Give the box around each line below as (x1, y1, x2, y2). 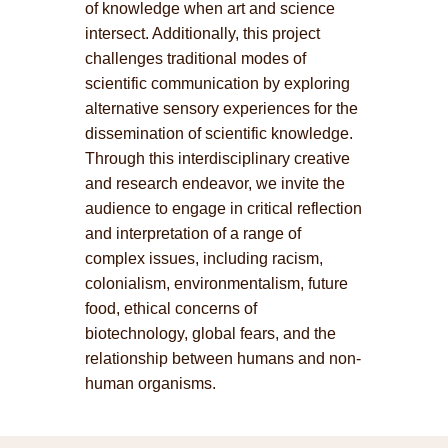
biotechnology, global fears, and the (84, 325, 336, 342)
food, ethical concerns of (84, 300, 257, 317)
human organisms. (84, 375, 216, 392)
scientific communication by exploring (84, 75, 350, 92)
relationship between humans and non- (84, 350, 361, 367)
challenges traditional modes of (84, 50, 306, 67)
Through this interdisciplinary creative (84, 150, 350, 167)
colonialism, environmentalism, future (84, 275, 348, 292)
